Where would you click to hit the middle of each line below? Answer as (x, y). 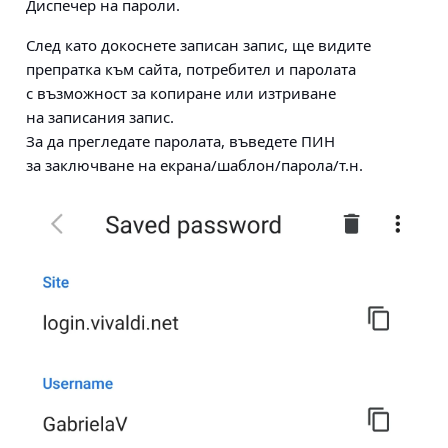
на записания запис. (100, 117)
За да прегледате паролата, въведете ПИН (180, 141)
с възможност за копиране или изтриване (181, 93)
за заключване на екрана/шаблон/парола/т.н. (194, 165)
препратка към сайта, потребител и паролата (191, 69)
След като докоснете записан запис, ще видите (198, 45)
